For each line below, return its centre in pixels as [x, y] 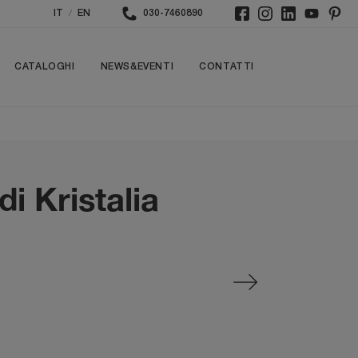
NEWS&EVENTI [137, 67]
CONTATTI [227, 67]
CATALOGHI [45, 67]
